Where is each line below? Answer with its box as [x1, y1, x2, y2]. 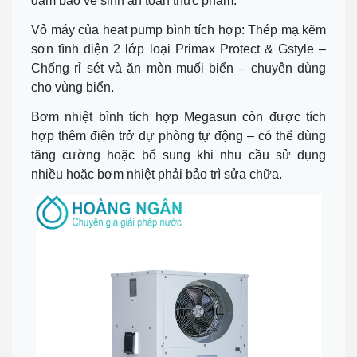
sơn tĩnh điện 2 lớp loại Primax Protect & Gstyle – [31, 42, 326, 57]
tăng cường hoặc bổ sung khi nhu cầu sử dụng [31, 148, 326, 163]
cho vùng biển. [31, 80, 114, 95]
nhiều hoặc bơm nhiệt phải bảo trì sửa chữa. [31, 167, 282, 182]
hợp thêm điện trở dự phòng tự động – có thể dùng [31, 129, 326, 143]
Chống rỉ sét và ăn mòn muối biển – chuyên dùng [31, 61, 326, 76]
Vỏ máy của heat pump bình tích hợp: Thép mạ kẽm [31, 23, 326, 37]
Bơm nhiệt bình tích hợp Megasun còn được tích [31, 110, 326, 124]
